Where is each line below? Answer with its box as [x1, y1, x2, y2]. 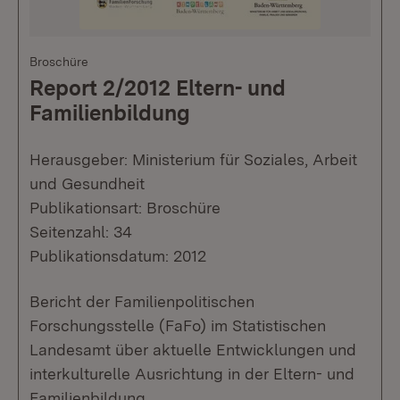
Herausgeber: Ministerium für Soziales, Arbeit [29, 149, 357, 169]
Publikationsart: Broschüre [29, 197, 221, 217]
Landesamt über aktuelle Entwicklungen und [29, 339, 356, 359]
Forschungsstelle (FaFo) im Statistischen [29, 315, 326, 335]
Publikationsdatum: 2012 [29, 246, 206, 265]
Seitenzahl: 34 [29, 221, 132, 241]
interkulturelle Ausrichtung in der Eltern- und [29, 363, 354, 383]
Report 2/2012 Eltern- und [29, 74, 286, 101]
